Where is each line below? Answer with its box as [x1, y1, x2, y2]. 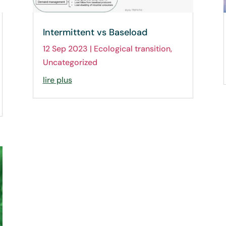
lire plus [42, 74, 72, 85]
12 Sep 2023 [42, 43, 88, 54]
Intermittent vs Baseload [42, 26, 147, 38]
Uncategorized [42, 56, 97, 68]
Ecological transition [93, 43, 171, 54]
